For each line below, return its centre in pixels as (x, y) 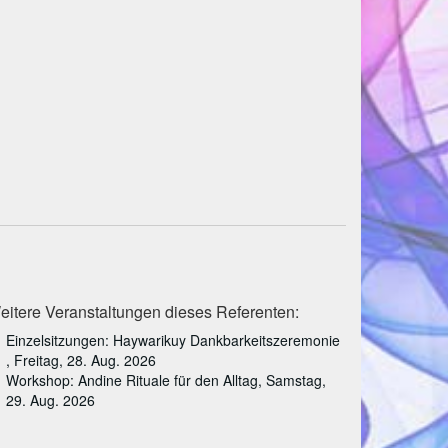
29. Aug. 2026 (50, 399)
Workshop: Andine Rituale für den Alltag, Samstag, (166, 379)
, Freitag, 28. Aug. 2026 (81, 359)
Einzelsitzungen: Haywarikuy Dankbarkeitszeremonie (173, 339)
